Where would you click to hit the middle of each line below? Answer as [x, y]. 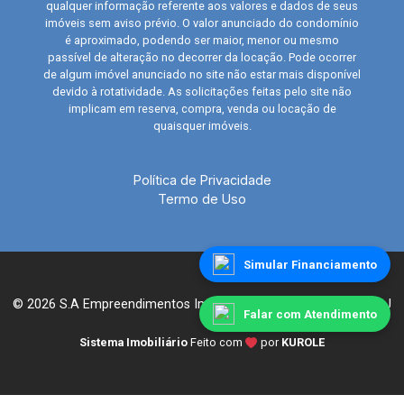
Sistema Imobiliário [133, 342]
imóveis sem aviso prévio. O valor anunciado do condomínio [202, 23]
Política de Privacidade [202, 179]
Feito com [218, 342]
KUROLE [303, 342]
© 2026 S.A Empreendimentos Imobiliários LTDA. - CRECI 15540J [202, 304]
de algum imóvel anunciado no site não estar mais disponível [202, 74]
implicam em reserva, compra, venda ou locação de [202, 108]
